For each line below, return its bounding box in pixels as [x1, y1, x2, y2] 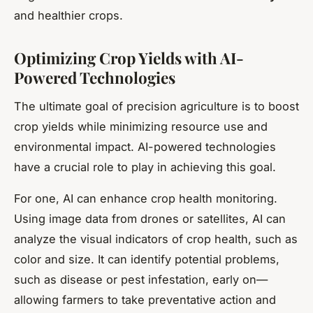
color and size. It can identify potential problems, [14, 252, 279, 266]
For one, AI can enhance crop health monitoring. [14, 191, 277, 205]
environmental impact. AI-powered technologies [14, 139, 276, 154]
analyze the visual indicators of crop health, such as [14, 231, 298, 246]
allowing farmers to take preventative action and [14, 292, 276, 307]
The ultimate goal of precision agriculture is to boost [14, 99, 299, 113]
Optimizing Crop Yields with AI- [14, 48, 244, 69]
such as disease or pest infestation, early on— [14, 272, 268, 286]
